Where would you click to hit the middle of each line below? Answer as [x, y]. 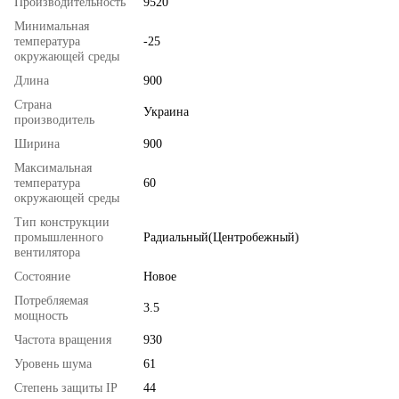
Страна [33, 104]
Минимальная [52, 26]
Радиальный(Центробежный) [221, 237]
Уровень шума [53, 363]
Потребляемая [51, 300]
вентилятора [47, 252]
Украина [166, 111]
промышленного [59, 237]
